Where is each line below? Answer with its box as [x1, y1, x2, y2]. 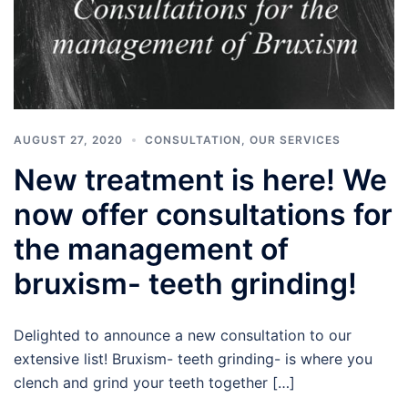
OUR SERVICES [250, 132, 341, 147]
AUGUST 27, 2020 [14, 132, 123, 147]
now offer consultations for [14, 196, 393, 232]
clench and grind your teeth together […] [14, 372, 295, 392]
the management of [14, 230, 289, 267]
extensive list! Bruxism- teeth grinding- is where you [14, 349, 372, 368]
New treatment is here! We [14, 161, 387, 198]
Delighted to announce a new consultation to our [14, 325, 352, 344]
